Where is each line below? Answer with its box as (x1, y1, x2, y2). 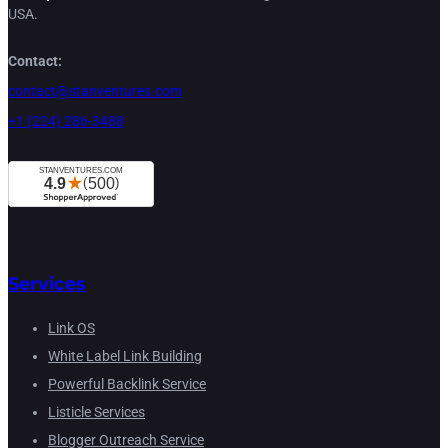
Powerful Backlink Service (48, 376, 206, 393)
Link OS (48, 320, 95, 337)
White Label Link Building (48, 348, 202, 365)
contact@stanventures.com (8, 83, 182, 100)
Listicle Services (48, 404, 145, 421)
